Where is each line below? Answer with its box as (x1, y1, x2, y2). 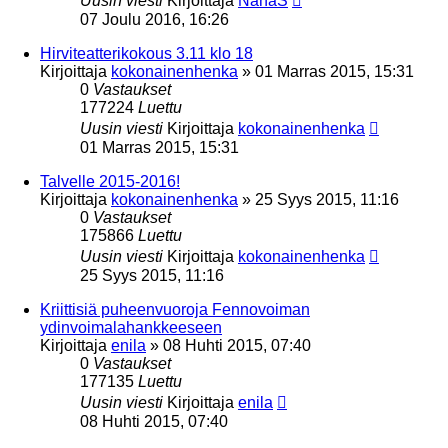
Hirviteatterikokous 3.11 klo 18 (40, 44, 253, 62)
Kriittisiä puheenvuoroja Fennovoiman (40, 300, 310, 318)
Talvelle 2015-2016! (40, 172, 180, 190)
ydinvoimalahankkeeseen (40, 318, 222, 336)
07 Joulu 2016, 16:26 (80, 10, 229, 28)
